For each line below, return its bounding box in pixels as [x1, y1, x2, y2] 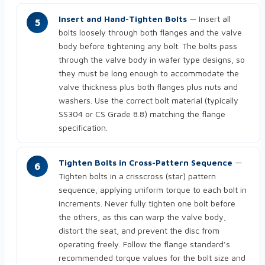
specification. [59, 122, 108, 133]
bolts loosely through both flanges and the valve [59, 27, 242, 38]
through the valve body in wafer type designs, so [59, 54, 245, 65]
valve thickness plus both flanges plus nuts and [59, 82, 238, 92]
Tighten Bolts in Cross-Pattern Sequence [59, 157, 232, 168]
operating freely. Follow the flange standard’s [59, 239, 230, 250]
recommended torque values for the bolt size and [59, 253, 245, 263]
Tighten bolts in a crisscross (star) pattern [59, 171, 216, 182]
